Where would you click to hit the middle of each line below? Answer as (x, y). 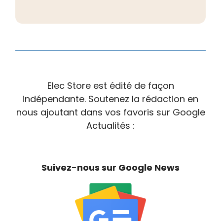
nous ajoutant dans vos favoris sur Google (110, 112)
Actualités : (110, 125)
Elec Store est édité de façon (110, 85)
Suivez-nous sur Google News (110, 167)
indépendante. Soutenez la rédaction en (110, 99)
